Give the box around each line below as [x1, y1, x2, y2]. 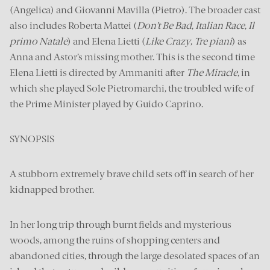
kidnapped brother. [10, 184, 94, 195]
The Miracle [186, 67, 237, 78]
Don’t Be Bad [137, 20, 192, 31]
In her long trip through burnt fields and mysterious [10, 219, 231, 230]
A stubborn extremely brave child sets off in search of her [10, 168, 254, 180]
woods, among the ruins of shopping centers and [10, 234, 220, 246]
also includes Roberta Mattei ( [10, 20, 137, 31]
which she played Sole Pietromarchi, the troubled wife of [10, 83, 254, 94]
